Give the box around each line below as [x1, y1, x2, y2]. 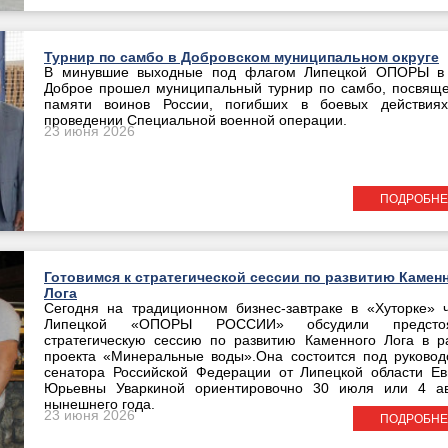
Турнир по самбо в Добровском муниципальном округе [44, 49, 439, 65]
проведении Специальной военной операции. [44, 113, 347, 128]
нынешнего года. [44, 397, 155, 412]
